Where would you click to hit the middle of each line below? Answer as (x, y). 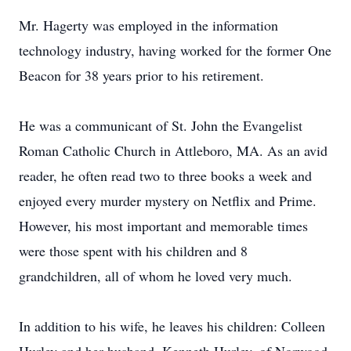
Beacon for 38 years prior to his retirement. (141, 75)
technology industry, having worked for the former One (175, 50)
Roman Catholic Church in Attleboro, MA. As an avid (173, 150)
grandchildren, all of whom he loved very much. (156, 276)
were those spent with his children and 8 (133, 251)
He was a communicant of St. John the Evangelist (161, 125)
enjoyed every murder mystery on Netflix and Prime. (168, 201)
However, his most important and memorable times (163, 226)
